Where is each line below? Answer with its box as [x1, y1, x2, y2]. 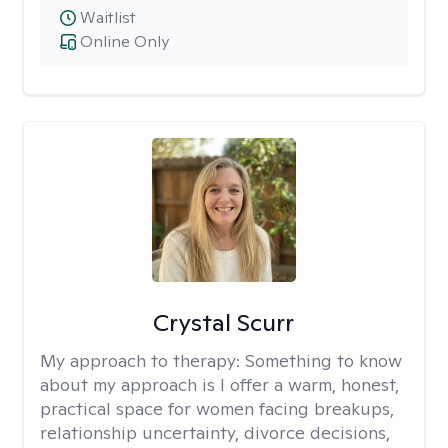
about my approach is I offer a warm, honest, [40, 373, 399, 396]
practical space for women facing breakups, [40, 397, 394, 420]
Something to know [245, 349, 402, 372]
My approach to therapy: [40, 349, 245, 372]
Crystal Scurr [153, 307, 295, 338]
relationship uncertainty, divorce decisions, [40, 421, 390, 444]
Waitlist [80, 7, 136, 28]
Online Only [80, 31, 169, 52]
